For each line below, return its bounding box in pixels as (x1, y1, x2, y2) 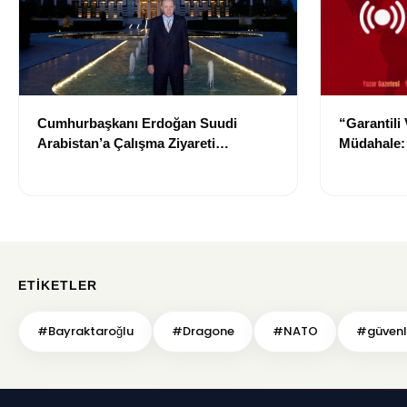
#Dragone (172, 323, 234, 341)
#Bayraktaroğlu (37, 323, 134, 341)
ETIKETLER (18, 278, 97, 293)
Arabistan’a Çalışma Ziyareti (37, 135, 215, 152)
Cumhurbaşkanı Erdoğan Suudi (37, 115, 237, 132)
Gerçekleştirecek (37, 155, 144, 172)
